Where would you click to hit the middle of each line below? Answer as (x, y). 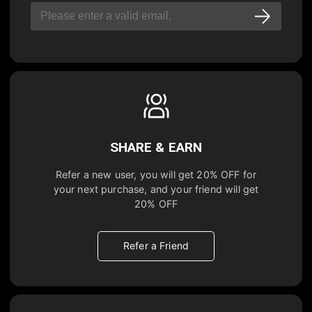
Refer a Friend (156, 245)
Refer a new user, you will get (125, 175)
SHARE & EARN (156, 147)
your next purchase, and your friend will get (156, 189)
